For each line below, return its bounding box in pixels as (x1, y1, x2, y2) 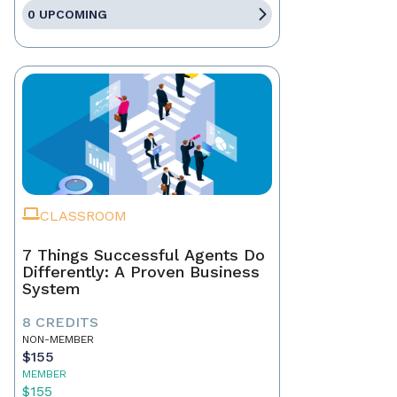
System (22, 279, 81, 299)
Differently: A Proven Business (22, 262, 260, 282)
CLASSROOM (40, 207, 127, 225)
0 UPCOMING (27, 7, 107, 22)
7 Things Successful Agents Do (22, 245, 265, 265)
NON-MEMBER (22, 333, 94, 346)
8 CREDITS (22, 314, 98, 331)
